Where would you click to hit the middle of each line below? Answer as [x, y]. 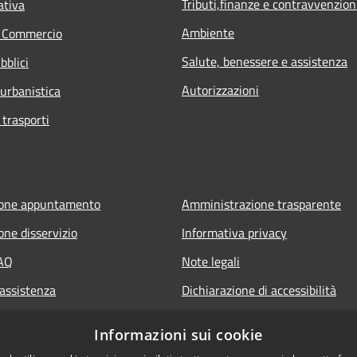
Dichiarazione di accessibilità [259, 290]
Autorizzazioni [220, 90]
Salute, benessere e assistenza [265, 61]
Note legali [211, 261]
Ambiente [208, 32]
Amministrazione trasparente [261, 204]
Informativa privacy [234, 232]
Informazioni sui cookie [178, 335]
